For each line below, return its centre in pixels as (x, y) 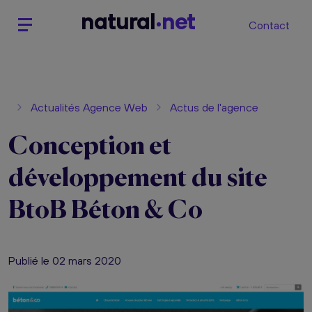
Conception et (90, 147)
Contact (269, 25)
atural (125, 21)
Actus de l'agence (214, 107)
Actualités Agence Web (89, 107)
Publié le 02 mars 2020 (65, 260)
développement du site (138, 179)
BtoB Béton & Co (106, 211)
